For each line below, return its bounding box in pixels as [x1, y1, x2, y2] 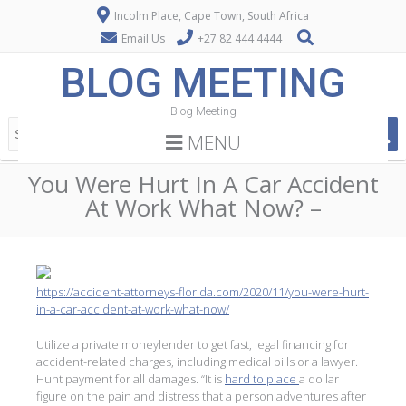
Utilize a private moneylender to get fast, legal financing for [36, 335, 349, 353]
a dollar [299, 370, 339, 387]
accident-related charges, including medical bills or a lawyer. [36, 353, 358, 370]
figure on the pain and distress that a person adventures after [36, 387, 366, 404]
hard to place [225, 370, 299, 387]
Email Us [121, 31, 165, 46]
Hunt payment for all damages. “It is [36, 370, 225, 387]
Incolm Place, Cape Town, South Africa [111, 8, 309, 24]
